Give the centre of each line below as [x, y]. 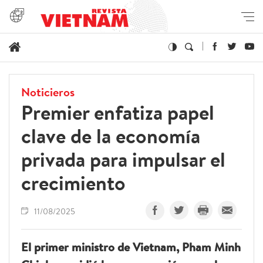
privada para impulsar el [123, 160]
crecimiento [73, 183]
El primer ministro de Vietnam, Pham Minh [131, 247]
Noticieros [48, 92]
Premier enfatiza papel [118, 113]
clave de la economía [111, 136]
